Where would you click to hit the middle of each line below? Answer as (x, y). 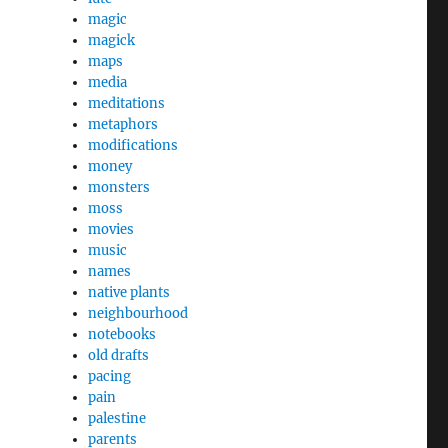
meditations (127, 103)
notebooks (122, 334)
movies (111, 229)
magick (112, 40)
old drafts (119, 355)
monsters (119, 187)
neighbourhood (138, 313)
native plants (129, 292)
